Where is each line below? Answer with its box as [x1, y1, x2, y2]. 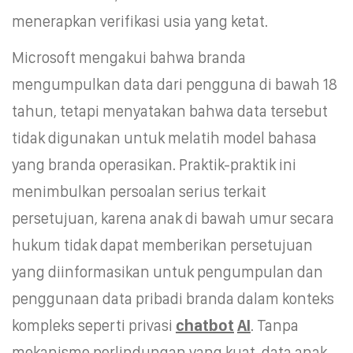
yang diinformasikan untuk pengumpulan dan [12, 262, 323, 281]
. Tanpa [251, 315, 299, 335]
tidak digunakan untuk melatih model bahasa [12, 128, 317, 147]
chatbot [176, 315, 234, 335]
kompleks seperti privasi [12, 315, 176, 335]
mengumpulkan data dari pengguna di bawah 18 [12, 74, 337, 94]
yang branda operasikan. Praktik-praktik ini [12, 154, 296, 174]
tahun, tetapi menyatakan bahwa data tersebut [12, 101, 328, 121]
